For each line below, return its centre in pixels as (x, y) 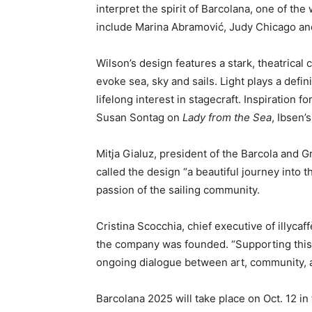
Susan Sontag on (139, 117)
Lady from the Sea (227, 117)
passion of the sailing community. (178, 190)
